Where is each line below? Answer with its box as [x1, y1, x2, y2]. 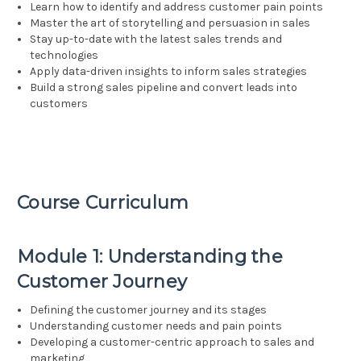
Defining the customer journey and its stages [30, 303, 268, 317]
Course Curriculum [17, 192, 189, 214]
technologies [30, 48, 99, 63]
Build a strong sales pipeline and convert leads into [30, 81, 298, 95]
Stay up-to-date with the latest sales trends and [30, 32, 283, 47]
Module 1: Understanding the [17, 246, 283, 268]
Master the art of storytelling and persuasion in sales [30, 16, 311, 31]
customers [30, 97, 89, 111]
